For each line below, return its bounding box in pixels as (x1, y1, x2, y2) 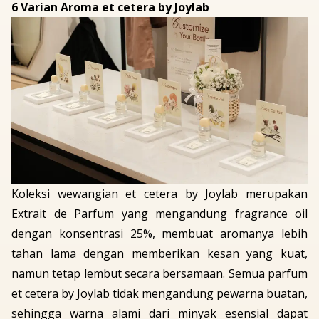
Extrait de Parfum (11, 206, 114, 222)
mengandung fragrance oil (155, 206, 308, 222)
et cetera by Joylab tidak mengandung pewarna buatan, (11, 286, 308, 302)
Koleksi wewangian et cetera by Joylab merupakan (11, 186, 308, 202)
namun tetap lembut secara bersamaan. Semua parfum (11, 266, 308, 282)
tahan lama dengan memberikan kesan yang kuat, (11, 246, 308, 262)
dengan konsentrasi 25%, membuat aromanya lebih (11, 226, 308, 242)
